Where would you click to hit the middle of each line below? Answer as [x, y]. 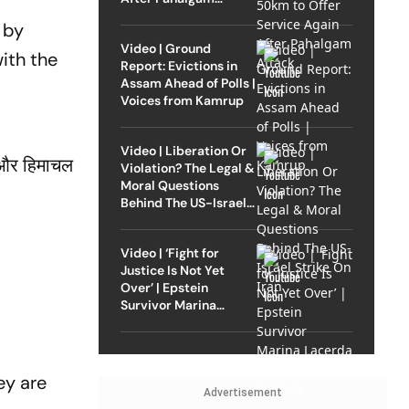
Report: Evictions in [178, 65]
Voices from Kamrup [182, 100]
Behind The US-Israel [183, 202]
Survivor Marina [168, 304]
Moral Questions [169, 185]
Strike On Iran [161, 220]
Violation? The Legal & [187, 168]
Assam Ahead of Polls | [188, 83]
